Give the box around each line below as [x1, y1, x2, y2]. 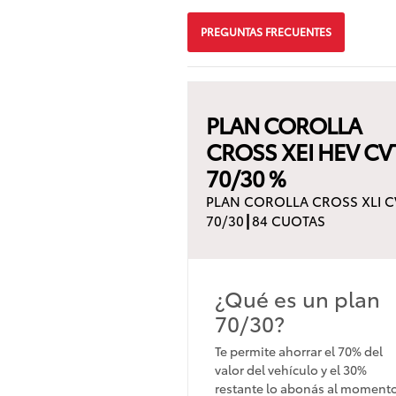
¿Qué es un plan [215, 282, 380, 313]
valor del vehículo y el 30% [215, 360, 367, 378]
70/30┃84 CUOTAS [206, 209, 325, 230]
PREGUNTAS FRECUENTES [201, 24, 331, 40]
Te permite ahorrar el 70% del [215, 341, 383, 360]
